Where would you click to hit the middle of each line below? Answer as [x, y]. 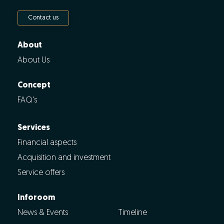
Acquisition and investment [64, 158]
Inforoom [36, 198]
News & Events [43, 213]
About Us [33, 60]
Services [34, 128]
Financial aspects [47, 143]
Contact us [43, 17]
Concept [34, 85]
